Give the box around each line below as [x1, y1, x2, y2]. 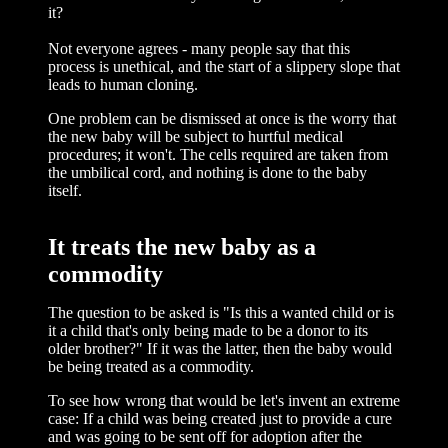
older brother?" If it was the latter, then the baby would [48, 340, 392, 357]
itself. [48, 182, 82, 199]
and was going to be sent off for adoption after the [48, 428, 362, 445]
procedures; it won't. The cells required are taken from [48, 146, 388, 163]
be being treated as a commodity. [48, 358, 254, 375]
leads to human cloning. [48, 76, 198, 93]
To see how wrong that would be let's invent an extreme [48, 392, 400, 409]
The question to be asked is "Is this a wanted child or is [48, 304, 394, 321]
